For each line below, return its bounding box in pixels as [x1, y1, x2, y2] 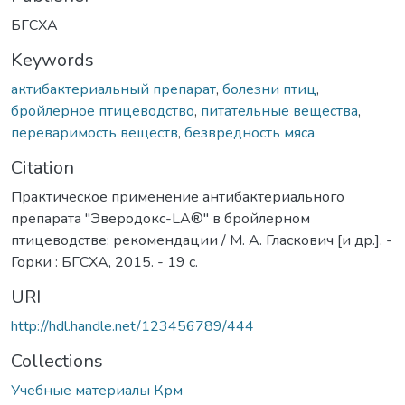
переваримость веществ [11, 122, 178, 143]
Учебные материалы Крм [11, 380, 183, 400]
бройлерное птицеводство [11, 100, 194, 121]
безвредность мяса [184, 122, 315, 143]
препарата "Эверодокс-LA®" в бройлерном [11, 208, 310, 229]
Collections [11, 348, 103, 373]
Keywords [11, 47, 94, 72]
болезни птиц [222, 79, 316, 99]
